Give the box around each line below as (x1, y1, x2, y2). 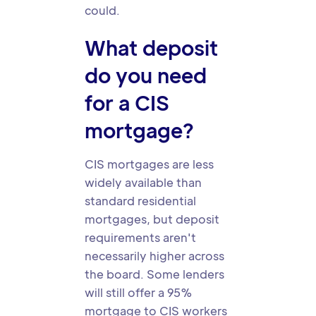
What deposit (85, 35, 218, 60)
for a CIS (85, 90, 169, 115)
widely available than (85, 175, 202, 190)
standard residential (85, 193, 196, 208)
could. (85, 3, 120, 18)
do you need (85, 62, 207, 87)
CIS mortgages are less (85, 157, 214, 171)
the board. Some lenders (85, 267, 224, 281)
